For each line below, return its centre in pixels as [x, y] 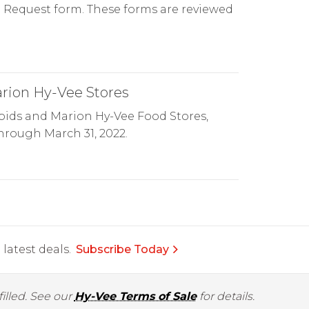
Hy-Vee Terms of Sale [135, 296]
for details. [225, 296]
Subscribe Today [122, 249]
